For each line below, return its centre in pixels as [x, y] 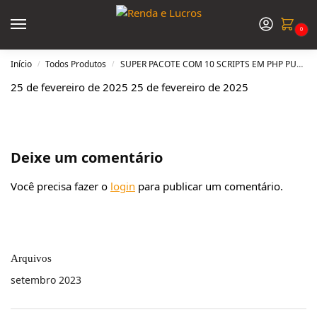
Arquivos [31, 259]
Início [21, 64]
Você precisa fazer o [60, 186]
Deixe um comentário [87, 158]
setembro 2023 [46, 280]
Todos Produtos [76, 64]
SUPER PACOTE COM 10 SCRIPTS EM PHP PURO [208, 64]
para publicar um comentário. [209, 186]
